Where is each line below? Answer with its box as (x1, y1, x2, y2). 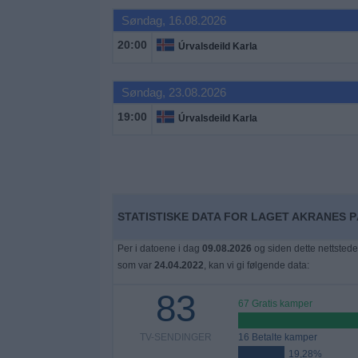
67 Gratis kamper (237, 298, 312, 309)
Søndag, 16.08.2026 (121, 14, 226, 27)
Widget (12, 14, 51, 28)
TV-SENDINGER (139, 332, 212, 343)
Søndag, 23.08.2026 (121, 86, 226, 99)
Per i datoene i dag (117, 243, 202, 254)
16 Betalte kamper (237, 332, 317, 343)
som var (117, 260, 154, 271)
